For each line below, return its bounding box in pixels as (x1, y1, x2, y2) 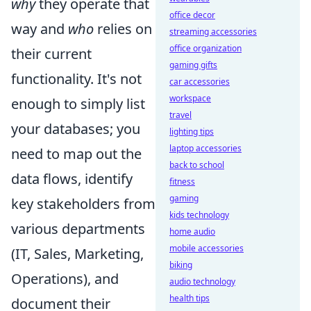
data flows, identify (11, 169, 133, 188)
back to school (169, 159, 224, 171)
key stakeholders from (11, 194, 155, 213)
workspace (169, 92, 211, 104)
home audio (169, 226, 215, 237)
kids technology (169, 209, 229, 221)
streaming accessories (169, 26, 257, 37)
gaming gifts (169, 59, 217, 71)
